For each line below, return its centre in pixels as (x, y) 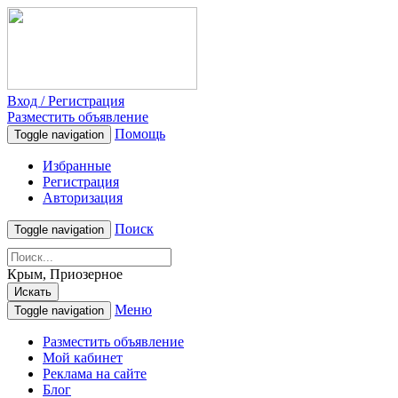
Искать (33, 292)
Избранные (77, 166)
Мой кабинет (83, 358)
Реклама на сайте (95, 374)
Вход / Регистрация (66, 101)
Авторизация (83, 198)
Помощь (140, 134)
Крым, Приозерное (65, 274)
